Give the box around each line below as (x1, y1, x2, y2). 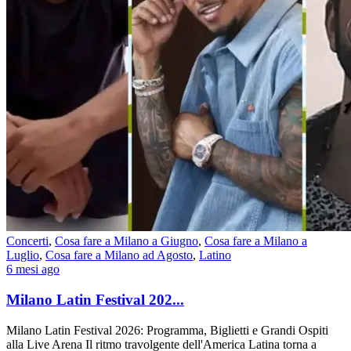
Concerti (6, 234, 49, 248)
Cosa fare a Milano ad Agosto (45, 248, 193, 262)
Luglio (6, 248, 39, 262)
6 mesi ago (6, 262, 60, 277)
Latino (199, 248, 231, 262)
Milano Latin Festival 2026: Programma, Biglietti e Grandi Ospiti (6, 323, 328, 337)
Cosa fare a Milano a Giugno (55, 234, 198, 248)
